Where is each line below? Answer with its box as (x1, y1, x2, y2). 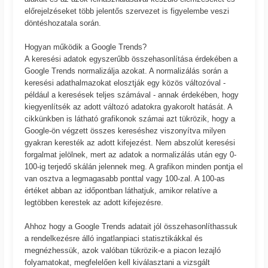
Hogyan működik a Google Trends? (25, 42, 147, 51)
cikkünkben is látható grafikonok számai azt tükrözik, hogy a (25, 114, 236, 123)
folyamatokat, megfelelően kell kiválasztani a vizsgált (25, 257, 211, 267)
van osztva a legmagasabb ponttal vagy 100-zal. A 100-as (25, 173, 226, 183)
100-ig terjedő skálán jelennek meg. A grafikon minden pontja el (25, 162, 243, 171)
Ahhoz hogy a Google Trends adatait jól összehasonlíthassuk (25, 221, 238, 231)
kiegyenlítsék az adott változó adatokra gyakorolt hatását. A (25, 102, 233, 111)
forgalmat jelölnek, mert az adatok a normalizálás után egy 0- (25, 150, 237, 159)
